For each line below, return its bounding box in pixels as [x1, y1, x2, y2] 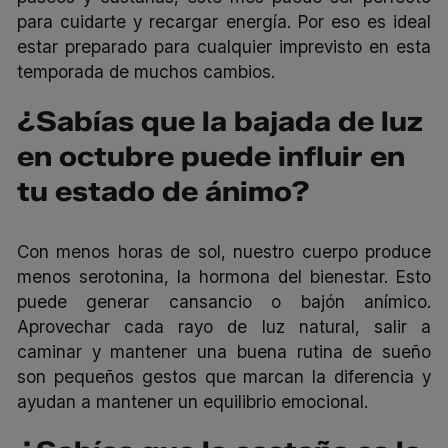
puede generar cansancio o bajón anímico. [17, 290, 431, 312]
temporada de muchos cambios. [17, 60, 276, 82]
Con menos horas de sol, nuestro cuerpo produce [17, 240, 431, 262]
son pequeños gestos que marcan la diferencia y [17, 365, 431, 387]
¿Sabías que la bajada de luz [17, 104, 424, 138]
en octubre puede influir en [17, 139, 406, 173]
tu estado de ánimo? [17, 174, 311, 208]
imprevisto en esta [278, 35, 431, 57]
